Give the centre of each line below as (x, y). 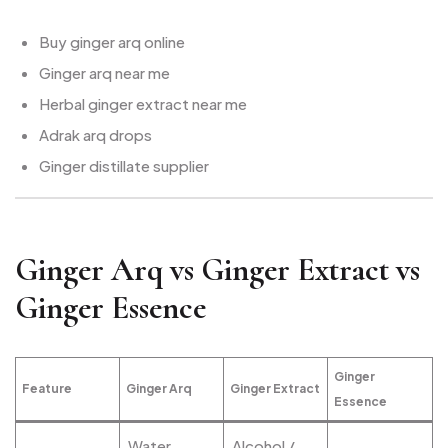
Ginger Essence (110, 308)
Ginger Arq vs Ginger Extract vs (217, 270)
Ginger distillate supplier (124, 165)
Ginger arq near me (104, 72)
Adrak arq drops (95, 134)
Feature (47, 389)
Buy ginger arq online (112, 41)
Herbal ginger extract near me (143, 103)
